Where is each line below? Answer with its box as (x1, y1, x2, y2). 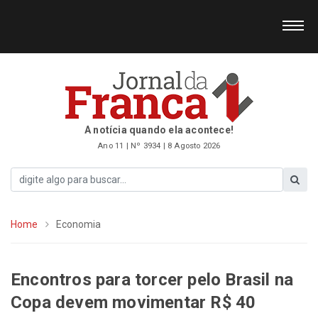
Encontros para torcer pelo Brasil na (11, 269, 294, 290)
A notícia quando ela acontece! (84, 124, 234, 136)
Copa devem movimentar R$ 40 (11, 292, 256, 312)
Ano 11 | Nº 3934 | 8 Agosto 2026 (97, 141, 221, 150)
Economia (56, 218, 102, 230)
